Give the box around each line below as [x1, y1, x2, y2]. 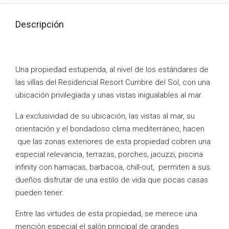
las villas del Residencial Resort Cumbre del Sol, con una [15, 78, 210, 87]
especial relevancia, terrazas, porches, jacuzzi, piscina [15, 150, 203, 159]
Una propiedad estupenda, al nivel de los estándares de [15, 65, 209, 74]
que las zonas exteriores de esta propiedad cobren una [15, 137, 211, 146]
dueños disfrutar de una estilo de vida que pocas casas [15, 175, 208, 185]
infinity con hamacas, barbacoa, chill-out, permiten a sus [15, 163, 210, 172]
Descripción [15, 19, 64, 30]
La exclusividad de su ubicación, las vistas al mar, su [15, 111, 195, 121]
